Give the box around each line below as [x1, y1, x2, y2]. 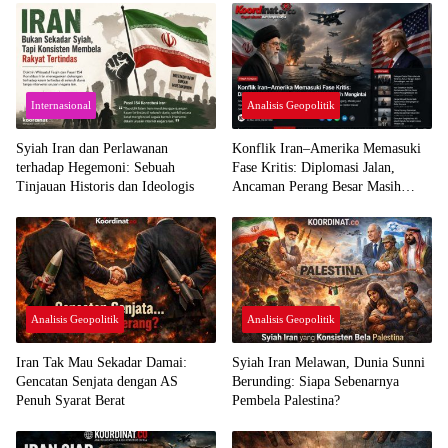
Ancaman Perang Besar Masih [232, 179, 401, 195]
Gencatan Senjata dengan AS [16, 373, 178, 389]
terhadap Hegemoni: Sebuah [16, 160, 175, 176]
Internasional [31, 99, 91, 112]
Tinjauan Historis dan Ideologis [16, 179, 194, 195]
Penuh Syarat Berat [16, 392, 125, 408]
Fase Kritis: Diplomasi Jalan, [232, 160, 395, 176]
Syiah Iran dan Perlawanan [16, 141, 168, 157]
